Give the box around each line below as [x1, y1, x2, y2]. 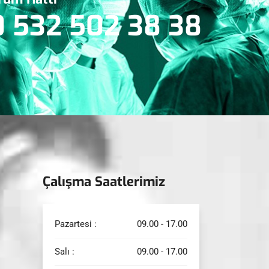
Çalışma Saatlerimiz [42, 172, 165, 190]
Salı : [54, 246, 74, 257]
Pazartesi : [54, 218, 97, 229]
